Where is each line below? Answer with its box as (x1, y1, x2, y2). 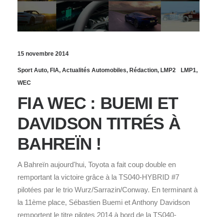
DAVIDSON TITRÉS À (17, 113, 181, 133)
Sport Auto (17, 66, 47, 74)
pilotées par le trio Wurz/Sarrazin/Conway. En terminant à (17, 185, 198, 194)
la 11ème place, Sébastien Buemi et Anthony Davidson (17, 198, 190, 206)
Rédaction (129, 66, 157, 74)
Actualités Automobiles (62, 66, 126, 74)
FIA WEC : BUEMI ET (17, 93, 178, 112)
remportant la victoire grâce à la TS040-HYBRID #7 (17, 172, 179, 181)
